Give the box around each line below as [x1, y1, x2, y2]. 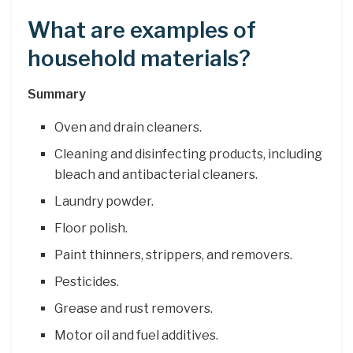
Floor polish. [54, 220, 128, 236]
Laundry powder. [54, 193, 154, 209]
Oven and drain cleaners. [54, 119, 203, 135]
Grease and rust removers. [54, 300, 214, 316]
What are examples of [28, 17, 256, 44]
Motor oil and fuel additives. [54, 327, 219, 343]
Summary [28, 86, 86, 102]
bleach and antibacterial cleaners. [54, 166, 258, 182]
